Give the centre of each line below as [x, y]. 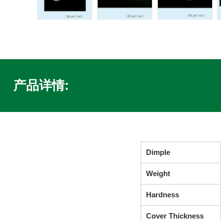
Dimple [158, 152]
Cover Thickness [175, 216]
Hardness [162, 195]
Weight [158, 173]
